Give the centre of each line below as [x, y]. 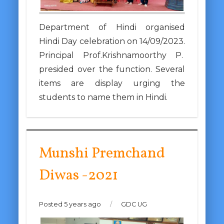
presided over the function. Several [112, 69]
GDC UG [133, 204]
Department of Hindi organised [112, 27]
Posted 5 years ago [70, 204]
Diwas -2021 [78, 176]
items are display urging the [112, 83]
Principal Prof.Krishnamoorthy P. [112, 55]
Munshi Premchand [102, 154]
